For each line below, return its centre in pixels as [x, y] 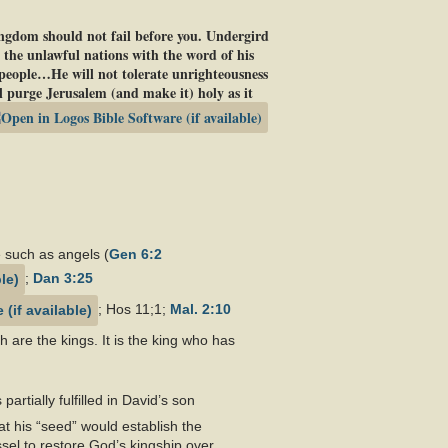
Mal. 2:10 [200, 309]
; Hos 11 [124, 309]
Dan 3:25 [63, 278]
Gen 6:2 [135, 254]
